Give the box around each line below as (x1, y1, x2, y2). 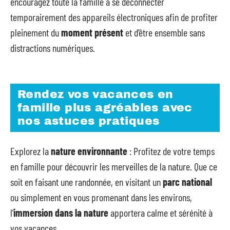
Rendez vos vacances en (17, 88, 174, 101)
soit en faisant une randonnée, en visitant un (10, 176, 163, 188)
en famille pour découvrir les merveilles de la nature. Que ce (10, 160, 217, 172)
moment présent (61, 26, 123, 39)
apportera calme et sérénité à (108, 206, 213, 219)
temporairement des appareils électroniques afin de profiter (10, 11, 218, 23)
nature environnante (51, 145, 127, 157)
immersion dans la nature (13, 206, 108, 219)
